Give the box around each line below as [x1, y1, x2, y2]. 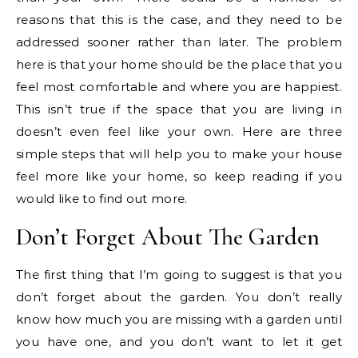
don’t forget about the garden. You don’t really [16, 288, 342, 304]
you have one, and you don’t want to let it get [16, 333, 342, 349]
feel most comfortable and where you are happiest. [16, 78, 342, 94]
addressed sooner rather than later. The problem [16, 34, 342, 50]
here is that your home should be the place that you [16, 56, 342, 72]
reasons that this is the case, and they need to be [16, 11, 342, 27]
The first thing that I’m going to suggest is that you [16, 266, 342, 282]
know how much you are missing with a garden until [16, 311, 342, 327]
